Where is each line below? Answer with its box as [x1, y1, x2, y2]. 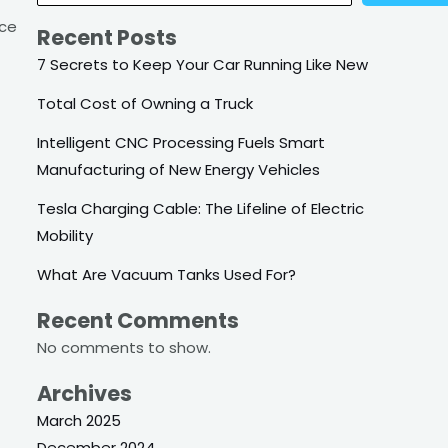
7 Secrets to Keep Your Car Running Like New [37, 54, 369, 76]
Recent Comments [37, 306, 240, 336]
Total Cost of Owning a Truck [37, 93, 254, 115]
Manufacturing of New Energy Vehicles [37, 159, 321, 181]
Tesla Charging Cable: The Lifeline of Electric [37, 198, 365, 220]
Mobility [37, 225, 94, 247]
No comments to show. [37, 337, 212, 359]
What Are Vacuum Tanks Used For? [37, 264, 297, 286]
